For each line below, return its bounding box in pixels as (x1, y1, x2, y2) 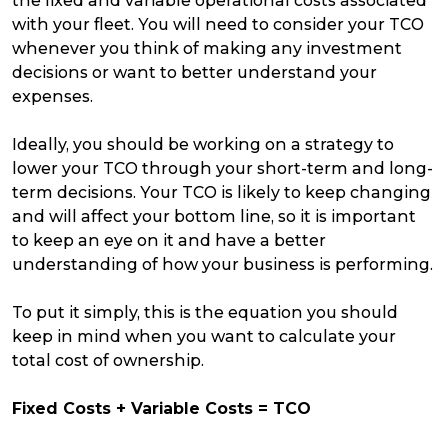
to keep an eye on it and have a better (12, 231, 326, 251)
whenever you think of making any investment (12, 39, 402, 59)
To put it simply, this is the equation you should (12, 303, 398, 323)
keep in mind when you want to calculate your (12, 327, 396, 347)
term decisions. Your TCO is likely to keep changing (12, 183, 431, 203)
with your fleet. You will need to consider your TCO (12, 15, 424, 35)
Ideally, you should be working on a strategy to (12, 135, 394, 155)
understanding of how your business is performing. (12, 255, 433, 275)
